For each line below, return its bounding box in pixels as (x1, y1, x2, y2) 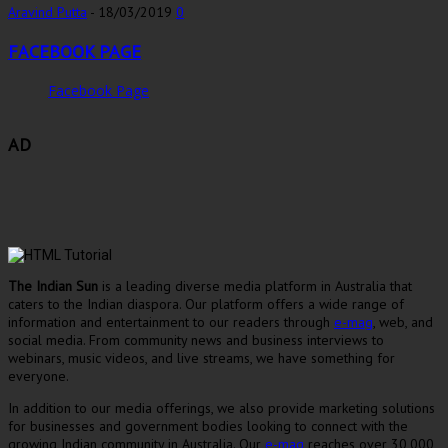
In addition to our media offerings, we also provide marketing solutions (8, 398, 435, 417)
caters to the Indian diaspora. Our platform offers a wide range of (8, 294, 404, 313)
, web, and (373, 312, 433, 331)
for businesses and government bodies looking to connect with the (8, 416, 408, 435)
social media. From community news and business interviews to (8, 330, 384, 349)
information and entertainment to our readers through (8, 312, 334, 331)
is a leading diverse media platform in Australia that (98, 276, 412, 295)
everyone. (8, 366, 69, 385)
